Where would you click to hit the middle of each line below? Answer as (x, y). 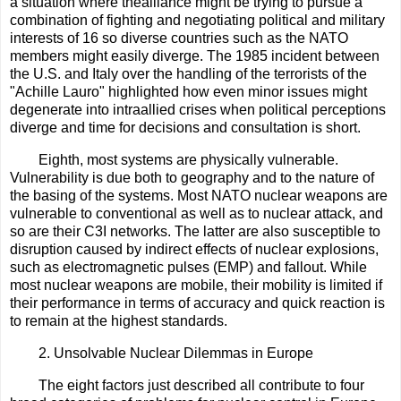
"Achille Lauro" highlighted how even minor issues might (188, 92)
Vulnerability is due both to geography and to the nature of (192, 178)
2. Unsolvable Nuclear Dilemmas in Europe (176, 353)
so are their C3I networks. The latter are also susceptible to (195, 232)
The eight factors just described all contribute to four (201, 385)
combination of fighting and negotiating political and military (197, 21)
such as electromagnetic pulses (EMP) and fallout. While (188, 268)
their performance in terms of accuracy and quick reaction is (197, 303)
